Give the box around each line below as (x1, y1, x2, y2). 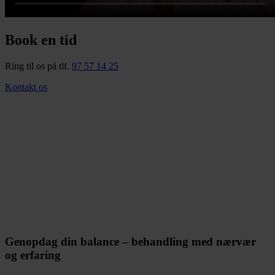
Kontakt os (5, 81, 47, 92)
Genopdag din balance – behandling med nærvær (5, 235, 256, 249)
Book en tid (5, 31, 77, 48)
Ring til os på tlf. (5, 60, 72, 71)
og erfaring (5, 249, 61, 262)
